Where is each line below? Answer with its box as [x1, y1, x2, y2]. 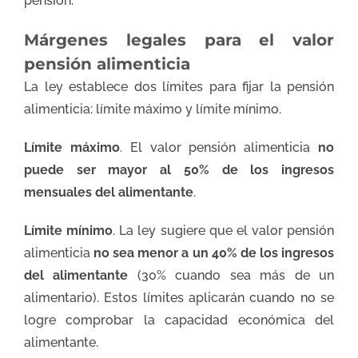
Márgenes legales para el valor [24, 30, 334, 50]
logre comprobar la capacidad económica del [24, 312, 334, 328]
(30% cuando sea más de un [128, 267, 335, 283]
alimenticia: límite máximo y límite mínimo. [24, 101, 281, 117]
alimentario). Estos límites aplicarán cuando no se [24, 289, 334, 305]
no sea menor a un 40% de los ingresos [93, 245, 335, 261]
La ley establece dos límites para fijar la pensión [24, 78, 334, 94]
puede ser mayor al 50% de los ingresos [24, 161, 334, 177]
